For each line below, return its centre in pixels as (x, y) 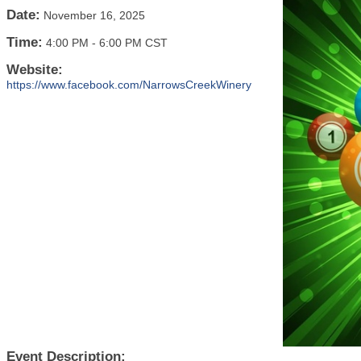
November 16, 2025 (94, 15)
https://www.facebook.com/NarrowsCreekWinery (129, 85)
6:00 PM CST (133, 43)
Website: (35, 70)
